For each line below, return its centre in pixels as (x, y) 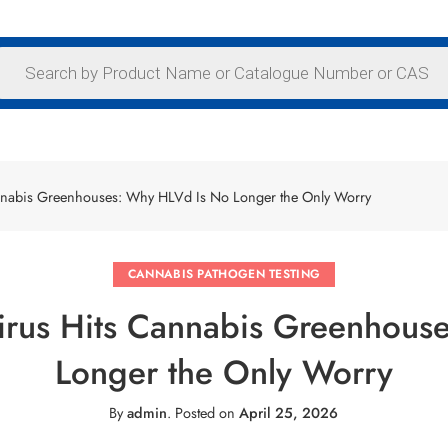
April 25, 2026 (289, 412)
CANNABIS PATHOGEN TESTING (224, 274)
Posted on (205, 412)
